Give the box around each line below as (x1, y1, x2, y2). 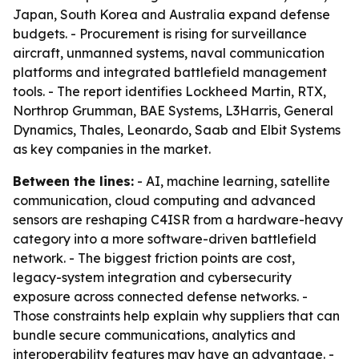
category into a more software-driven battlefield (13, 231, 317, 247)
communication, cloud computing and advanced (13, 192, 316, 208)
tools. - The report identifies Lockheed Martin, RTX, (13, 83, 326, 99)
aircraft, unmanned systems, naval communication (13, 45, 325, 61)
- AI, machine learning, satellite (134, 173, 330, 189)
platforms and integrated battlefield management (13, 64, 327, 80)
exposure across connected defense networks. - (13, 288, 308, 305)
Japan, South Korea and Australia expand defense (13, 6, 330, 22)
